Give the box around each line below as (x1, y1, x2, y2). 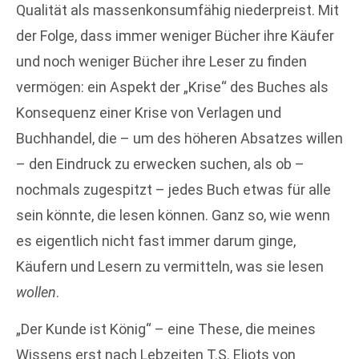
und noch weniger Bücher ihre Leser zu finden (16, 52, 307, 70)
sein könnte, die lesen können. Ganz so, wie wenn (16, 206, 330, 224)
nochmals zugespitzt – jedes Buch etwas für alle (16, 180, 331, 198)
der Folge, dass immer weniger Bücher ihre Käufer (16, 26, 334, 44)
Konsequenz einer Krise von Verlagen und (16, 103, 281, 121)
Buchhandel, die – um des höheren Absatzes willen (16, 129, 343, 147)
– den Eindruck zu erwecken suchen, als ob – (16, 155, 305, 172)
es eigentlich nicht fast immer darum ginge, (16, 232, 296, 249)
